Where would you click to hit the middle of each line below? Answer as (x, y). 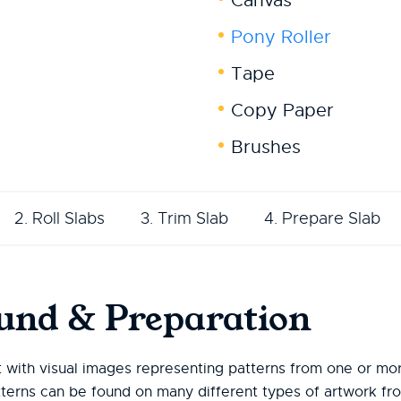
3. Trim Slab (184, 218)
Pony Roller (281, 37)
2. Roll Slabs (60, 218)
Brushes (266, 147)
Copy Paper (282, 111)
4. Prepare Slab (322, 218)
